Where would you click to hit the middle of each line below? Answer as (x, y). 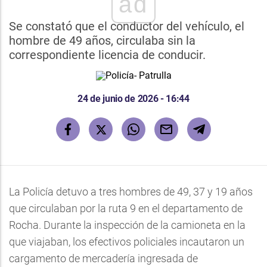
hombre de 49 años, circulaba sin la (102, 41)
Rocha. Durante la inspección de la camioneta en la (127, 225)
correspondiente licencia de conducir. (107, 55)
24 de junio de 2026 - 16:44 (133, 99)
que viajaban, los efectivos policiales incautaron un (127, 242)
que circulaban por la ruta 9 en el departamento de (126, 208)
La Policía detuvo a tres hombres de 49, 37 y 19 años (131, 192)
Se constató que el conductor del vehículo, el (127, 26)
